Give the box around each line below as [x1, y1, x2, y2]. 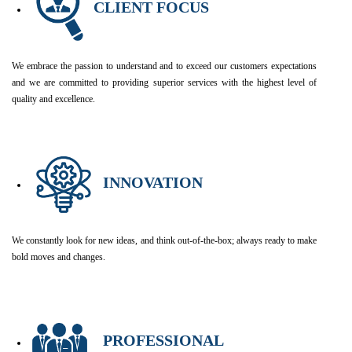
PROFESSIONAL [103, 331, 228, 349]
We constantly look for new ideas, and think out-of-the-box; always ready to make [12, 234, 317, 246]
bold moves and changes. [12, 251, 105, 262]
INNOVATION [103, 174, 207, 192]
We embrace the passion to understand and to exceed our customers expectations [12, 60, 317, 72]
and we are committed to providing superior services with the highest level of [12, 77, 317, 89]
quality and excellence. [12, 93, 95, 105]
